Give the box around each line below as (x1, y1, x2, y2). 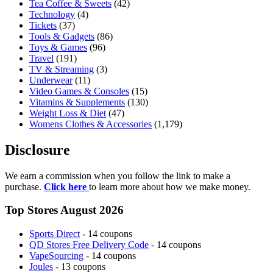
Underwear (29, 74, 73, 85)
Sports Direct (29, 229, 80, 239)
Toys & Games (29, 41, 87, 52)
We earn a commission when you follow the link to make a (5, 170, 230, 181)
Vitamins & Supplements (29, 96, 125, 107)
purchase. (5, 181, 44, 192)
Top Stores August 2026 (5, 204, 124, 217)
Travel (29, 52, 54, 63)
